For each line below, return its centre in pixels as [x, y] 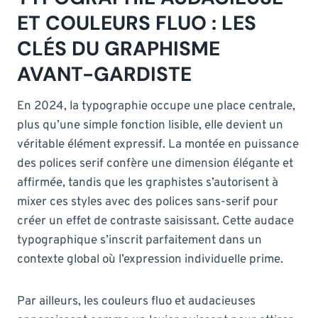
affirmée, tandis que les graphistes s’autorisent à [148, 183]
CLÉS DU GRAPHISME [119, 48]
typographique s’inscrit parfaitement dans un [139, 240]
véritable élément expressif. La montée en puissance [158, 144]
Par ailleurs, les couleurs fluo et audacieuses [136, 301]
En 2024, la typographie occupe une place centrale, [156, 106]
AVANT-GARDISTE [104, 74]
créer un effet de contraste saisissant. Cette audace [155, 221]
